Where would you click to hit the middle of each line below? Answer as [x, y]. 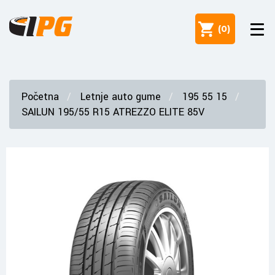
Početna [40, 97]
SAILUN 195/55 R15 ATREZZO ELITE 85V [113, 112]
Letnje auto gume [121, 97]
